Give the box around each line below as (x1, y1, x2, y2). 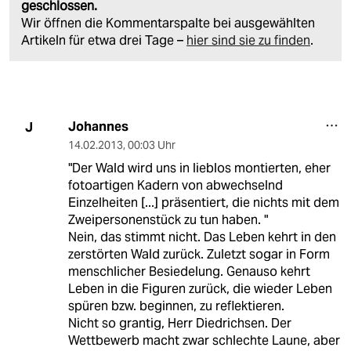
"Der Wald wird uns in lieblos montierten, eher (67, 160, 331, 177)
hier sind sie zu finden (186, 32, 310, 49)
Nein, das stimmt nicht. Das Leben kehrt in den (67, 229, 336, 246)
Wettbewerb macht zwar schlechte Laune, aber (67, 332, 340, 349)
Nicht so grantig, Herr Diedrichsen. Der (67, 315, 291, 332)
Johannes (67, 118, 128, 136)
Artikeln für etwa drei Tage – (21, 32, 186, 49)
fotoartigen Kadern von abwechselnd (67, 177, 283, 194)
